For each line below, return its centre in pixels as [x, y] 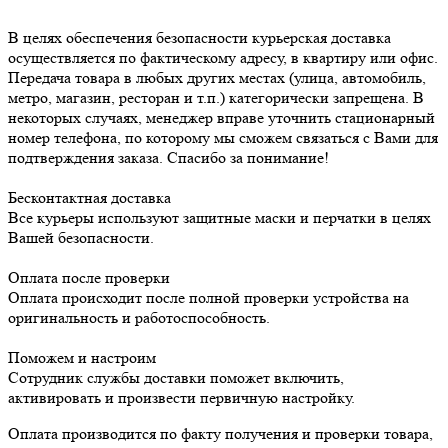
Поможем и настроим [82, 357]
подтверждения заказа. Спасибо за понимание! [168, 157]
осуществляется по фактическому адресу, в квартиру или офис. [223, 57]
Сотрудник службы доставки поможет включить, [176, 377]
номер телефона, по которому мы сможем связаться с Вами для [223, 137]
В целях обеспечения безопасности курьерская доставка [199, 37]
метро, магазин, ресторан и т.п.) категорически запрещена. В [216, 97]
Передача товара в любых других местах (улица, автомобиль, [217, 77]
